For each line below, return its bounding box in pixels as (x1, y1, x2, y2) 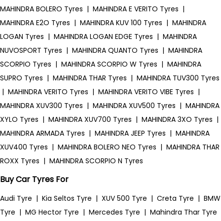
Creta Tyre (157, 193, 194, 203)
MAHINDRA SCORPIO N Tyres (49, 156, 143, 166)
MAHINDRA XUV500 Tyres (93, 101, 176, 110)
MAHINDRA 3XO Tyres (142, 114, 213, 124)
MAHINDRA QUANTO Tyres (72, 45, 158, 55)
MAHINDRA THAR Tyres (53, 73, 127, 83)
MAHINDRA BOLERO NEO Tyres (58, 142, 156, 152)
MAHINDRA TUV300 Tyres (137, 73, 220, 83)
